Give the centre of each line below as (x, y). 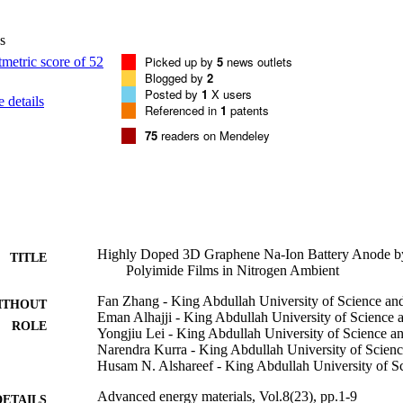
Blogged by (176, 77)
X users (230, 94)
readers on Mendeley (214, 135)
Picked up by (181, 61)
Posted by (173, 94)
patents (248, 110)
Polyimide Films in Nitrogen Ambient (233, 270)
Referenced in (183, 110)
